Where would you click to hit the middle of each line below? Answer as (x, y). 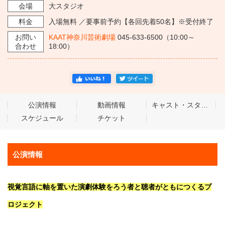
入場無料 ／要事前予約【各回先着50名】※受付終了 (131, 22)
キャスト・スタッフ (204, 105)
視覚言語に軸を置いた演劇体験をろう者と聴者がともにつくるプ (109, 187)
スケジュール (42, 118)
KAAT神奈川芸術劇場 (82, 37)
